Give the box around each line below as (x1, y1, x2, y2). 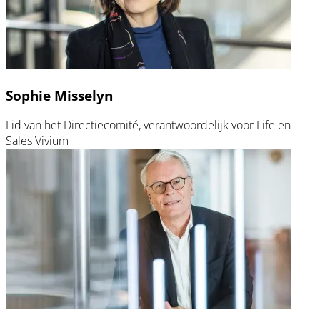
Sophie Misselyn (6, 86, 113, 104)
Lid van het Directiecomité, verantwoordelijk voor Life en (6, 117, 291, 134)
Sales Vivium (6, 133, 71, 149)
